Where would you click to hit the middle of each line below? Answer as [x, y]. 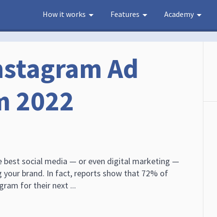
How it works [64, 14]
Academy [179, 14]
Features [125, 14]
